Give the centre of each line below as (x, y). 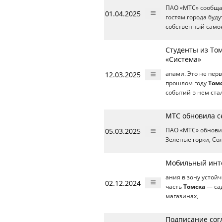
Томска (194, 186)
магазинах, (182, 196)
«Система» (183, 59)
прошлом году (187, 83)
